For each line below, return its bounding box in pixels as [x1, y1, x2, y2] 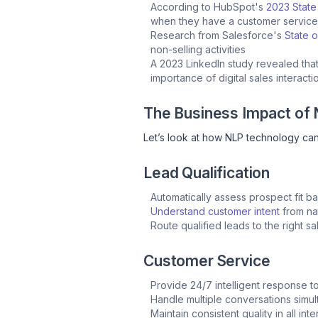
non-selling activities [150, 43, 248, 55]
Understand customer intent [150, 204, 280, 217]
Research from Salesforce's [150, 28, 285, 41]
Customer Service [143, 251, 270, 270]
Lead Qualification [143, 163, 270, 182]
